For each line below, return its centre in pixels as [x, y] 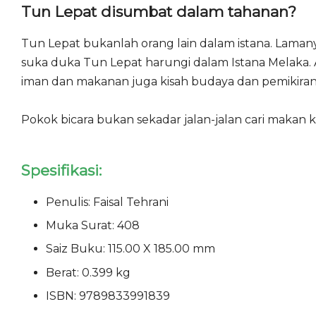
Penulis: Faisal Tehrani [109, 202]
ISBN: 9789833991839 [108, 296]
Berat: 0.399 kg [91, 272]
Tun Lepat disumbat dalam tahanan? [159, 11]
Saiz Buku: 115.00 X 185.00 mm [132, 249]
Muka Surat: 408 [94, 226]
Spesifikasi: [61, 170]
